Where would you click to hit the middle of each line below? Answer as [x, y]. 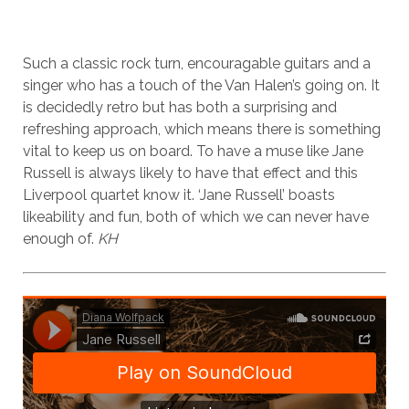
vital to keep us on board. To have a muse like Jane [193, 151]
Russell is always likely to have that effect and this [190, 173]
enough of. [60, 239]
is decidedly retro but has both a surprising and [179, 107]
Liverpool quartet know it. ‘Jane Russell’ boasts [178, 195]
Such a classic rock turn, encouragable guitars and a [196, 63]
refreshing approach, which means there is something [201, 129]
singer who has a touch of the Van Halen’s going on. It [201, 85]
